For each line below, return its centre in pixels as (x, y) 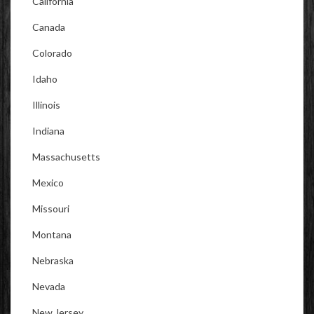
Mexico (48, 182)
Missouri (51, 208)
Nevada (49, 286)
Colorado (52, 53)
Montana (52, 234)
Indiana (48, 130)
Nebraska (53, 260)
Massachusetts (66, 156)
